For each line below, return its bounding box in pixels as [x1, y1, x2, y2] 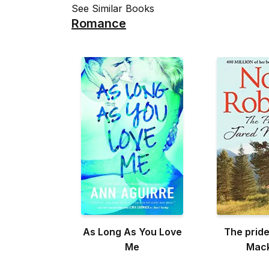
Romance [71, 16, 126, 31]
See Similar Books [71, 2, 154, 14]
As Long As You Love [82, 226, 182, 238]
